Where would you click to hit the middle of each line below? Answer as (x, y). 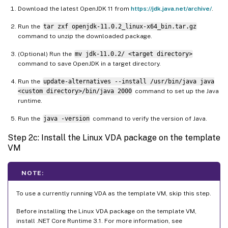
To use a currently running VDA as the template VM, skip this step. (114, 194)
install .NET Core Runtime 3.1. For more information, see (99, 221)
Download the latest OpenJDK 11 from (74, 9)
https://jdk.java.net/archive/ (171, 9)
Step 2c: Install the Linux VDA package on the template (114, 138)
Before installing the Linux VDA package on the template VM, (106, 211)
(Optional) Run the (46, 54)
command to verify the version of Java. (149, 119)
